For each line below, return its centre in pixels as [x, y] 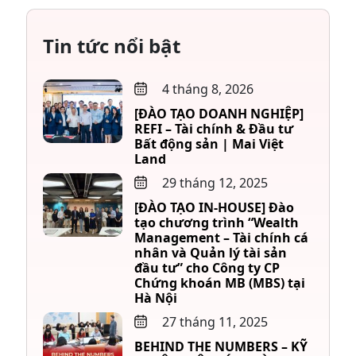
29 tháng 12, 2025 [213, 183]
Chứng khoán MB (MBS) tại [220, 283]
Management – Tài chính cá [221, 238]
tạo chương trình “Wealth [217, 223]
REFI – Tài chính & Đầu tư [214, 129]
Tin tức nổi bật [112, 46]
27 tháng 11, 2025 [213, 322]
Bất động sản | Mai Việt [209, 144]
